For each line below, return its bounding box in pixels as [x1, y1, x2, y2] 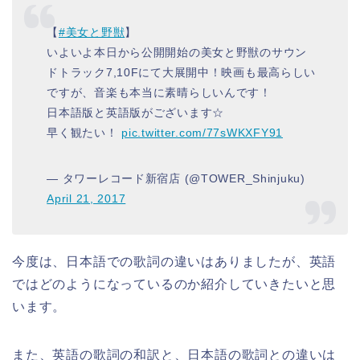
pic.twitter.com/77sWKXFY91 [121, 125, 283, 139]
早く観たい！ [47, 125, 122, 139]
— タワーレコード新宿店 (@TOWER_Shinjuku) [47, 171, 305, 185]
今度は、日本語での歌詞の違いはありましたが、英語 [12, 254, 337, 268]
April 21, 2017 [47, 191, 126, 205]
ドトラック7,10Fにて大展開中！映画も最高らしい [47, 65, 317, 79]
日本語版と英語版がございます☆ [47, 105, 224, 119]
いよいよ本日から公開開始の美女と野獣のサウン [47, 45, 308, 59]
